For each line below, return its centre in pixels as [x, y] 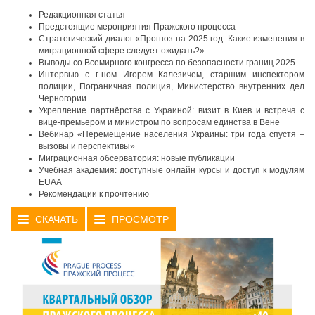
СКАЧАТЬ [57, 219]
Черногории [63, 98]
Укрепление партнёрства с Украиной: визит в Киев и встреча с [172, 110]
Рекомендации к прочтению [94, 194]
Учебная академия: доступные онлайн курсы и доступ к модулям [172, 170]
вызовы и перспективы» [87, 146]
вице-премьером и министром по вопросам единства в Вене [159, 122]
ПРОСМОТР [140, 219]
